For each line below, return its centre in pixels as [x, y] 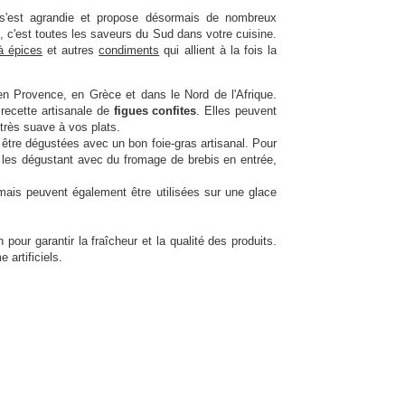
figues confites [155, 111]
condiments [129, 51]
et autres [71, 51]
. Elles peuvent [237, 111]
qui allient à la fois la [218, 51]
